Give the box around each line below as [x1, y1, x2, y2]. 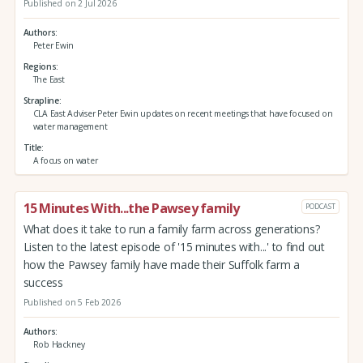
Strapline [23, 94, 59, 106]
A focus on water [32, 154, 98, 166]
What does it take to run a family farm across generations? [23, 221, 320, 237]
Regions [23, 61, 57, 73]
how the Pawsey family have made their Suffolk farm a [23, 257, 300, 273]
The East [32, 74, 65, 86]
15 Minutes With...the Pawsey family [23, 199, 240, 218]
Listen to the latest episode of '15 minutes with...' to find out [23, 239, 325, 255]
